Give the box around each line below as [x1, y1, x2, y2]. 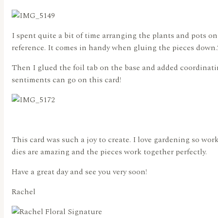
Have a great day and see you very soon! [12, 166, 147, 178]
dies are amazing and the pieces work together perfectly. [12, 146, 209, 158]
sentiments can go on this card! [12, 74, 121, 86]
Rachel [12, 186, 36, 198]
